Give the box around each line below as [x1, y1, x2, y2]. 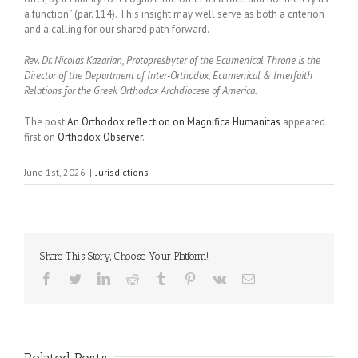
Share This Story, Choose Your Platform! [40, 250, 209, 262]
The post [24, 115, 67, 129]
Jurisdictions [96, 166, 149, 178]
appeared [280, 115, 325, 129]
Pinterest [196, 272, 239, 284]
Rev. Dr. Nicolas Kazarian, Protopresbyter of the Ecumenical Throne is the [24, 54, 320, 67]
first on [24, 130, 58, 144]
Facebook [52, 272, 101, 284]
